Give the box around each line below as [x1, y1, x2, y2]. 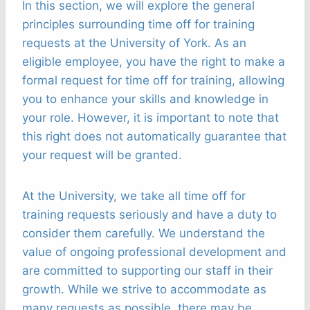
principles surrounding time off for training [22, 17, 255, 32]
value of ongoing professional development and [22, 245, 286, 259]
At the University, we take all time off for [22, 189, 246, 203]
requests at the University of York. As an [22, 36, 246, 51]
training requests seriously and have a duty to [22, 208, 277, 222]
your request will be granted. [22, 148, 182, 163]
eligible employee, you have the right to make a [22, 55, 285, 69]
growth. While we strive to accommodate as [22, 282, 266, 297]
